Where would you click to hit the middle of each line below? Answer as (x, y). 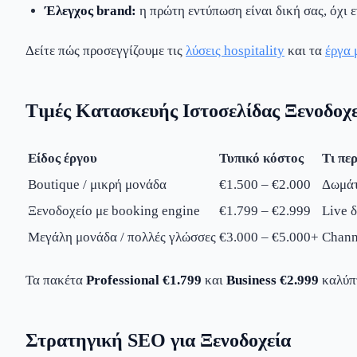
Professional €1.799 (144, 280)
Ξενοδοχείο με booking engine (114, 211)
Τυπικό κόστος (261, 159)
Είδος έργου (63, 159)
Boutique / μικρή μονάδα (97, 185)
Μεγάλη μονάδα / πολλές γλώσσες (122, 237)
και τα (305, 51)
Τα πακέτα (56, 280)
